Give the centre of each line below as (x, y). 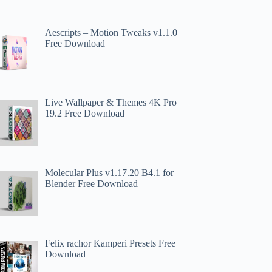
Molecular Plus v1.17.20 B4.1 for (110, 173)
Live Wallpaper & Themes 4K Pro (111, 103)
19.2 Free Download (85, 114)
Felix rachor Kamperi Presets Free (110, 243)
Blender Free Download (92, 184)
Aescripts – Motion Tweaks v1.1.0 (111, 32)
